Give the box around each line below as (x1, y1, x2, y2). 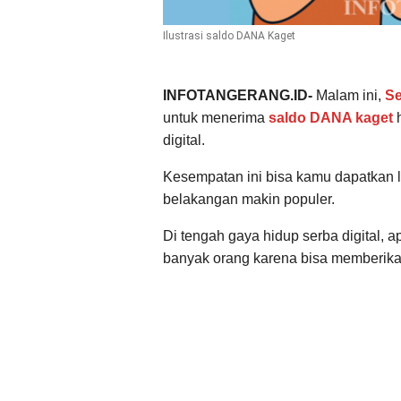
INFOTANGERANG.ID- (163, 87, 316, 103)
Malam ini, (316, 87, 385, 103)
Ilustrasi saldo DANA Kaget (163, 29, 295, 42)
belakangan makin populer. (163, 191, 335, 207)
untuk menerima (163, 109, 269, 125)
